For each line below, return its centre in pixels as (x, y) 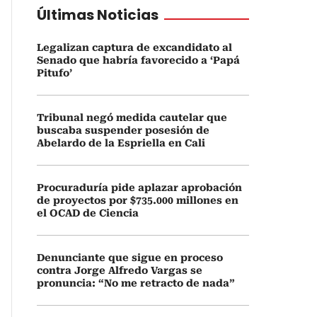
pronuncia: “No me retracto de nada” (136, 283)
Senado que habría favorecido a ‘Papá (138, 60)
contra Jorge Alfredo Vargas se (120, 270)
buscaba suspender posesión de (123, 130)
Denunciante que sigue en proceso (130, 258)
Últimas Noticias (98, 15)
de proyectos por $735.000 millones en (138, 200)
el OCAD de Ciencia (88, 213)
